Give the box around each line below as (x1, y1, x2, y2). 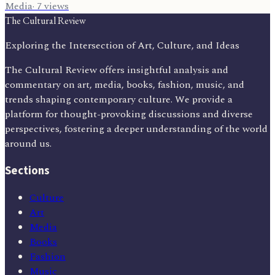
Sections (5, 163, 50, 179)
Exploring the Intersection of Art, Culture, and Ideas (5, 38, 239, 53)
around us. (5, 136, 52, 152)
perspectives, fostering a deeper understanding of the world (5, 122, 268, 137)
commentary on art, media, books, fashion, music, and (5, 77, 244, 93)
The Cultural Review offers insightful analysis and (5, 63, 228, 78)
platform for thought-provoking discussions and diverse (5, 107, 253, 122)
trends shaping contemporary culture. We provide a (5, 92, 233, 107)
